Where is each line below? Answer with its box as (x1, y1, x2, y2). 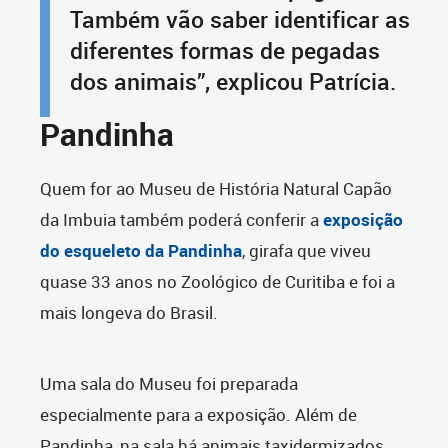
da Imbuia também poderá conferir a (40, 207, 323, 231)
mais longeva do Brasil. (40, 300, 218, 324)
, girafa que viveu (242, 238, 371, 262)
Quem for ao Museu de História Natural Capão (40, 176, 392, 200)
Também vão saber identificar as (70, 3, 410, 35)
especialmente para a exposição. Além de (40, 402, 357, 426)
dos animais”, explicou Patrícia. (70, 65, 396, 97)
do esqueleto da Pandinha (40, 238, 242, 262)
